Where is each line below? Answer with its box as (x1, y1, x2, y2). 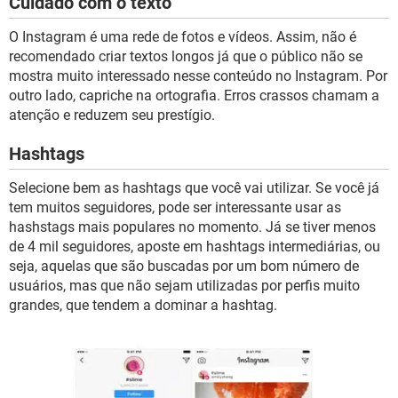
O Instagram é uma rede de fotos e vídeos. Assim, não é (9, 28, 356, 46)
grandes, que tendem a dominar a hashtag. (9, 297, 277, 314)
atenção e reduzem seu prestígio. (9, 107, 215, 124)
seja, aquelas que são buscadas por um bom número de (9, 258, 359, 275)
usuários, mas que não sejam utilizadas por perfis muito (9, 277, 360, 295)
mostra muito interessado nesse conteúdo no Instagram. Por (9, 68, 387, 85)
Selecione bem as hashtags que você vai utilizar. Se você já (9, 179, 379, 197)
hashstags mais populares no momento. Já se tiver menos (9, 219, 376, 236)
